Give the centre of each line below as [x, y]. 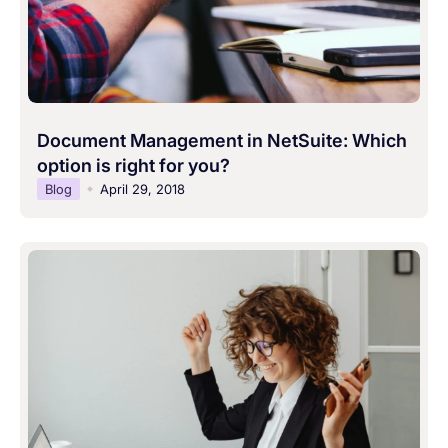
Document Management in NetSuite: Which [222, 141]
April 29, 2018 [143, 189]
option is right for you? [134, 166]
